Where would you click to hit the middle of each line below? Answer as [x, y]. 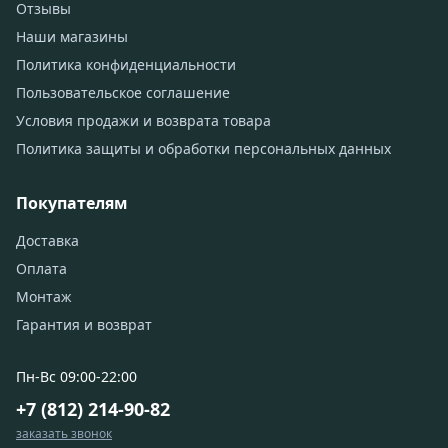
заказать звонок [64, 433]
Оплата [41, 268]
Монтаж [44, 296]
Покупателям [72, 203]
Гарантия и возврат [84, 324]
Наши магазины [72, 36]
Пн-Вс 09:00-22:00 [76, 376]
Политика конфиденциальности [126, 64]
